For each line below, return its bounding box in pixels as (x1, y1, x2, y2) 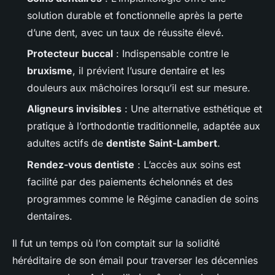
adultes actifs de (27, 137, 106, 150)
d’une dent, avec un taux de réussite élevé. (27, 26, 224, 39)
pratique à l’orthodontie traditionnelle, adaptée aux (27, 120, 260, 133)
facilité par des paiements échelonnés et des (27, 175, 233, 188)
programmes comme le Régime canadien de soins (27, 192, 258, 205)
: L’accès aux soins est (134, 158, 241, 171)
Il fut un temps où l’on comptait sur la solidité (12, 236, 220, 249)
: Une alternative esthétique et (122, 103, 262, 115)
